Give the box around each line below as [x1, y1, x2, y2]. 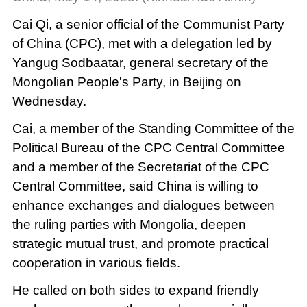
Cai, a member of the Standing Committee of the [12, 121, 295, 136]
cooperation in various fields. [12, 256, 180, 271]
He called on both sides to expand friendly [12, 283, 259, 298]
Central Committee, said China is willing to [12, 179, 258, 194]
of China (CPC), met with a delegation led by [12, 36, 272, 51]
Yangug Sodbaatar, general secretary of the [12, 56, 269, 71]
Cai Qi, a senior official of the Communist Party [12, 17, 284, 32]
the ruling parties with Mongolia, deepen [12, 217, 246, 232]
